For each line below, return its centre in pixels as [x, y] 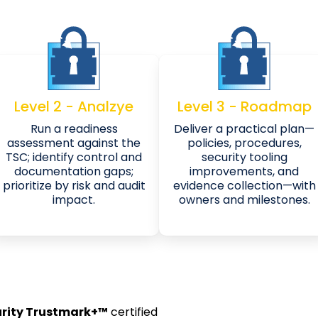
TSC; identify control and [74, 157]
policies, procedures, [244, 143]
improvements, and [244, 171]
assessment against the [74, 143]
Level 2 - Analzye [74, 106]
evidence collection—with [244, 185]
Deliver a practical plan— [244, 128]
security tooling [244, 157]
